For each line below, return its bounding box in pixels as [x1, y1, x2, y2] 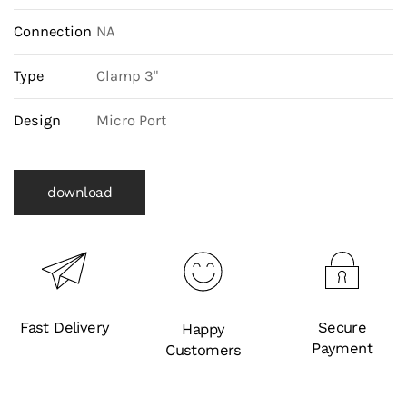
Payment [312, 340, 372, 357]
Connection [14, 23, 92, 40]
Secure [317, 319, 367, 336]
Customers [165, 342, 242, 359]
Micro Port [96, 112, 166, 129]
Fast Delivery [20, 319, 110, 336]
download [47, 184, 112, 201]
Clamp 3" [96, 67, 158, 84]
